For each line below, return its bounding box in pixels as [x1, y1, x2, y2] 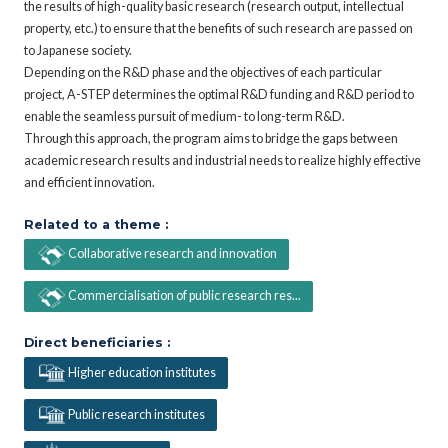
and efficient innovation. [24, 174, 155, 190]
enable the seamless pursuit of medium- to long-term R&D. [24, 108, 345, 124]
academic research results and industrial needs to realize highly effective [24, 152, 421, 168]
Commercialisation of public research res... [67, 288, 301, 304]
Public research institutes [67, 406, 205, 422]
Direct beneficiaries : [24, 335, 170, 351]
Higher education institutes [67, 364, 216, 380]
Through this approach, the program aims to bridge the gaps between [24, 130, 398, 146]
